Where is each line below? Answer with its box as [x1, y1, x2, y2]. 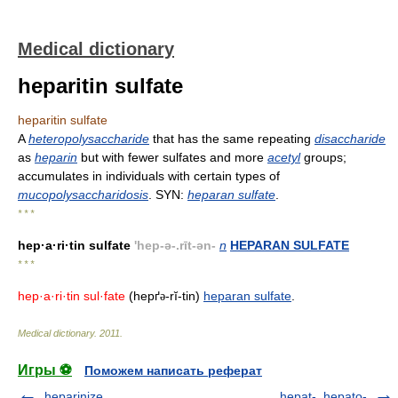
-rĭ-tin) [165, 289, 203, 303]
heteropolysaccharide [28, 131, 149, 146]
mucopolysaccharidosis [18, 187, 148, 202]
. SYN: [148, 187, 187, 202]
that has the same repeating [149, 131, 314, 146]
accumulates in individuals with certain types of [18, 169, 280, 183]
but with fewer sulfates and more [77, 150, 267, 164]
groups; [300, 150, 346, 164]
